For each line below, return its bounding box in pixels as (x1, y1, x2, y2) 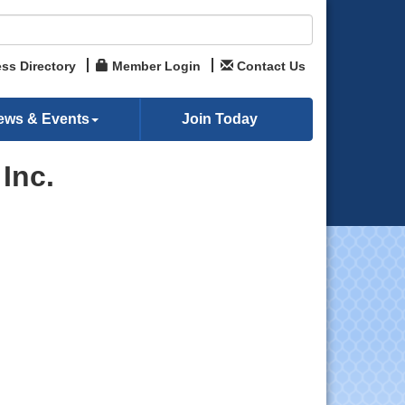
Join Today (181, 111, 258, 127)
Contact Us (237, 59, 306, 73)
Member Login (112, 59, 201, 73)
